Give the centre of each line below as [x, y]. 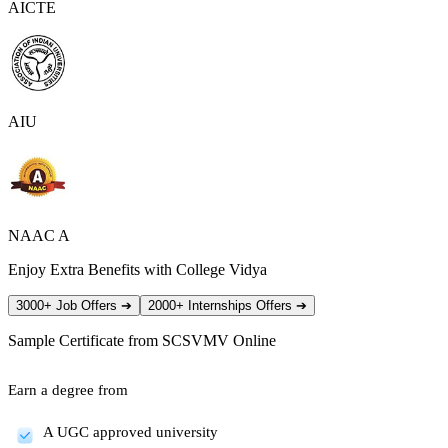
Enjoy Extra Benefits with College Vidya [137, 269]
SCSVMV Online [219, 340]
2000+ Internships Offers [222, 305]
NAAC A [39, 235]
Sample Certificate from [85, 340]
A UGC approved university [130, 431]
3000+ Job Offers [68, 305]
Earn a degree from [68, 389]
